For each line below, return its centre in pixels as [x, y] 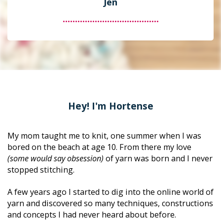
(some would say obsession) [55, 159]
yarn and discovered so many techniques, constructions [110, 203]
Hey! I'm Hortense [110, 106]
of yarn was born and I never [158, 159]
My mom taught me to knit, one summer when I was [104, 136]
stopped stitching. [42, 170]
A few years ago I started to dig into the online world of [110, 192]
